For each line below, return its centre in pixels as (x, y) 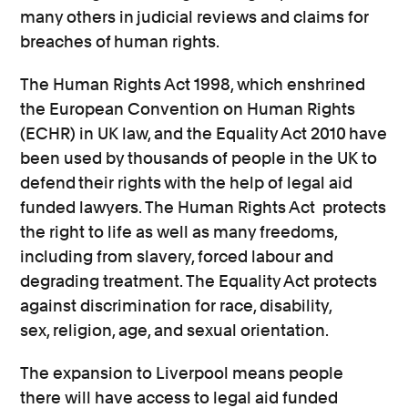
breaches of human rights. (120, 42)
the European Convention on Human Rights (188, 109)
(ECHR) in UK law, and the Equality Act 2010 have (204, 134)
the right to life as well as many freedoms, (179, 232)
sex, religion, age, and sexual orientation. (176, 331)
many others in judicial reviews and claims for (195, 17)
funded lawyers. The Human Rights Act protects (204, 208)
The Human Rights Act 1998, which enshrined (193, 85)
